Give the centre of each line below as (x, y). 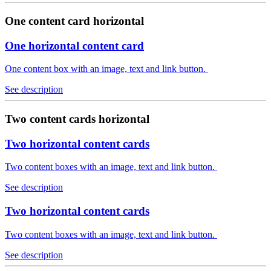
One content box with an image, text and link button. (106, 69)
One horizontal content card (74, 45)
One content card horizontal (74, 21)
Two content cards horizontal (77, 119)
